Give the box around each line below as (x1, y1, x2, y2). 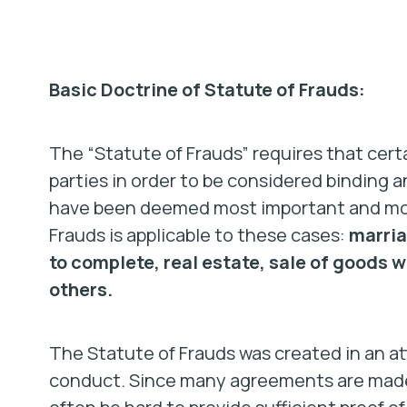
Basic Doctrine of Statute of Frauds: (48, 77, 365, 102)
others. (48, 277, 113, 302)
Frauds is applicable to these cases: (48, 223, 349, 247)
